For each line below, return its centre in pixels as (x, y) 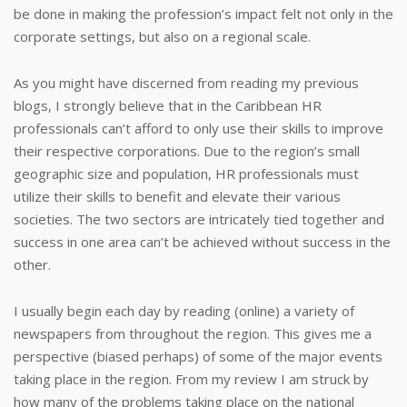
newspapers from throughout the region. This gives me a (193, 333)
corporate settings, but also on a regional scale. (162, 36)
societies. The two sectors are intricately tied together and (199, 219)
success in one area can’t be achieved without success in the (202, 242)
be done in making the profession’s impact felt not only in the (203, 14)
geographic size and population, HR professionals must (186, 174)
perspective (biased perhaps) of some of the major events (198, 356)
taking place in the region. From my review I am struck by (191, 379)
